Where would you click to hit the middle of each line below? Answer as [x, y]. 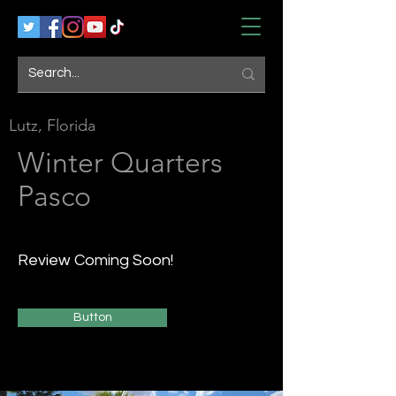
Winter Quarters [120, 163]
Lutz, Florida [52, 126]
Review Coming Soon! [97, 260]
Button [92, 317]
